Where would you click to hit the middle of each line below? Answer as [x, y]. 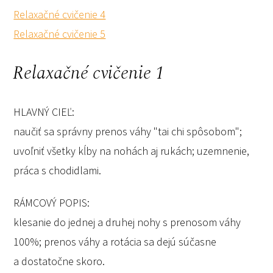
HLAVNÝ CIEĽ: [44, 112]
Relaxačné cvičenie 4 [60, 14]
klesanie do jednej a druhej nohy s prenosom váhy [127, 222]
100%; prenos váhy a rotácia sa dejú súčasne [115, 242]
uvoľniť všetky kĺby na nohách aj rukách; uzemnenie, [132, 151]
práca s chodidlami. [58, 170]
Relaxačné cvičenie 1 [88, 73]
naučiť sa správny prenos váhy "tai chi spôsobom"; [128, 131]
